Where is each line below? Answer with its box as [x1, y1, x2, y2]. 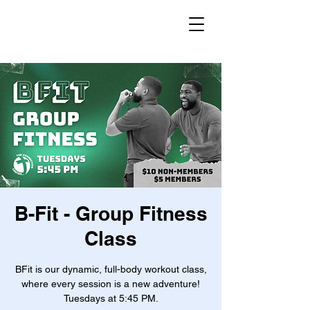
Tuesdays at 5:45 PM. [63, 293, 158, 304]
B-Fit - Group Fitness [14, 202, 208, 225]
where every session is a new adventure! [21, 278, 200, 289]
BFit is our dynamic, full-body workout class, [15, 264, 207, 275]
